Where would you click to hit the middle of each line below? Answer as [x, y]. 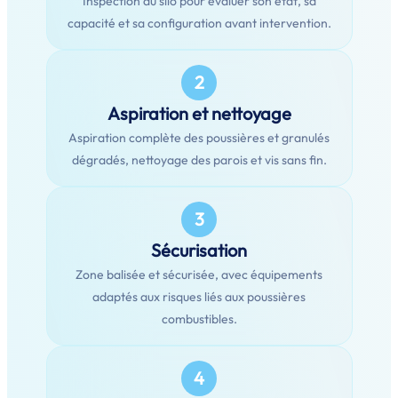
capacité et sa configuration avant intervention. [199, 23]
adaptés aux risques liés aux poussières [199, 297]
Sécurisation [199, 250]
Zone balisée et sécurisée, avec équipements [199, 275]
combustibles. [199, 319]
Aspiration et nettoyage [199, 113]
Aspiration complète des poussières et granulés [199, 138]
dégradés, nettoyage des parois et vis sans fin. [199, 160]
